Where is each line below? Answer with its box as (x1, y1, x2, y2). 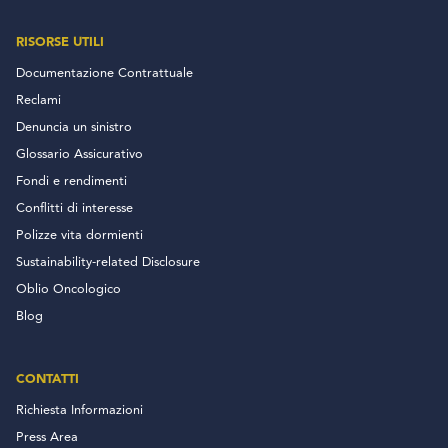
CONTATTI (16, 369, 79, 390)
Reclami (16, 94, 61, 108)
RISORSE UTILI (16, 32, 104, 53)
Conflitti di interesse (16, 202, 133, 216)
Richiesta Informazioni (16, 404, 143, 418)
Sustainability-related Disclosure (16, 256, 200, 270)
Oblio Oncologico (16, 283, 121, 297)
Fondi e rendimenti (16, 175, 127, 189)
